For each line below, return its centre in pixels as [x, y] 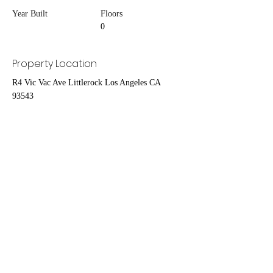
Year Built [30, 14]
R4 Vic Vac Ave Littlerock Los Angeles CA [86, 83]
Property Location [55, 64]
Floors [112, 14]
